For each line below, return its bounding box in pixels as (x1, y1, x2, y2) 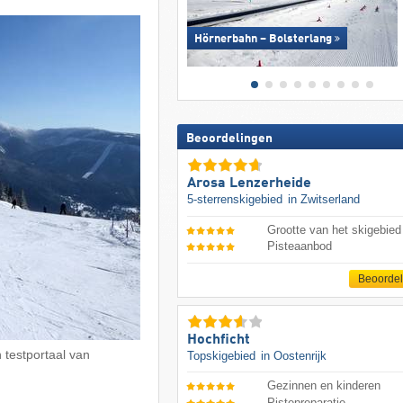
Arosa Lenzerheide (186, 176, 311, 192)
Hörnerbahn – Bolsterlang (193, 33, 332, 46)
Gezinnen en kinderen (267, 379, 381, 393)
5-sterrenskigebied (186, 193, 286, 207)
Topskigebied (186, 348, 259, 363)
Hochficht (186, 332, 250, 347)
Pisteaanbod (267, 239, 333, 254)
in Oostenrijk (260, 348, 327, 363)
